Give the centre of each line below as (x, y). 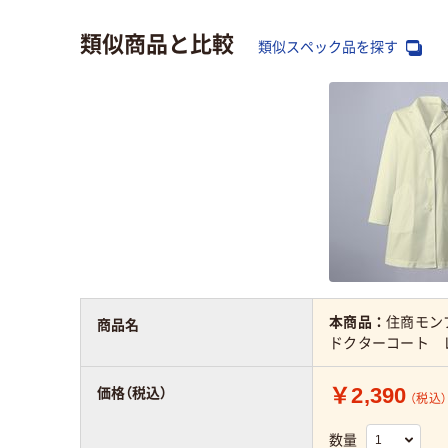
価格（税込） (132, 393)
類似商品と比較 (157, 42)
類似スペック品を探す (330, 47)
